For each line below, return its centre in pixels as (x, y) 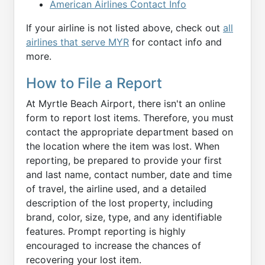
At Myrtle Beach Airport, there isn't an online (126, 104)
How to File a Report (94, 83)
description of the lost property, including (119, 203)
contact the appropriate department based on (130, 132)
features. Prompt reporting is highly (106, 232)
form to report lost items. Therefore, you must (130, 118)
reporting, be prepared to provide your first (124, 161)
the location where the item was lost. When (123, 146)
